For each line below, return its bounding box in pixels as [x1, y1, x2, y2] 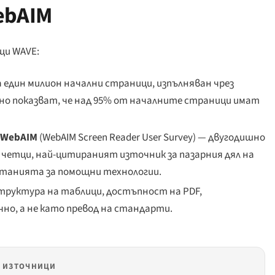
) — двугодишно [192, 130, 265, 145]
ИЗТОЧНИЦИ [2, 261, 56, 272]
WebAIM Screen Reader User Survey [42, 130, 193, 145]
